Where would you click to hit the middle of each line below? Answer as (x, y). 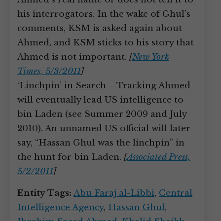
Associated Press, (159, 157)
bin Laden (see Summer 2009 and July (102, 114)
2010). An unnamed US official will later (104, 129)
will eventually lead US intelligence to (100, 100)
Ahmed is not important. (73, 57)
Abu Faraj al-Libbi (114, 193)
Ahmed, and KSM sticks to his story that (106, 43)
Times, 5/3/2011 (49, 71)
